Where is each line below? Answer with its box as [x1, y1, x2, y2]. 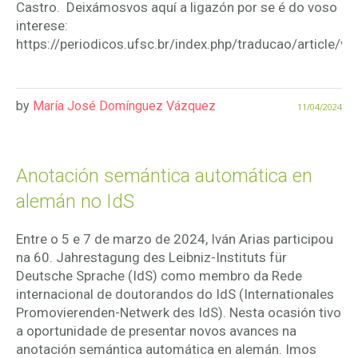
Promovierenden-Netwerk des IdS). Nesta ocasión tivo [16, 304, 341, 321]
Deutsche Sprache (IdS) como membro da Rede [16, 268, 302, 284]
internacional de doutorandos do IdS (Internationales [16, 286, 334, 303]
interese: [16, 18, 71, 34]
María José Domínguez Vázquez [33, 98, 216, 114]
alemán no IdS [16, 190, 134, 213]
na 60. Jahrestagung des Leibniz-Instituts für [16, 249, 287, 266]
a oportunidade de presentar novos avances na [16, 323, 296, 340]
